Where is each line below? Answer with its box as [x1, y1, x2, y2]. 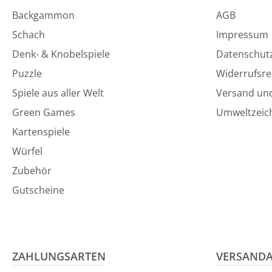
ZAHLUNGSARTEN [12, 249, 106, 264]
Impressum [216, 28, 268, 42]
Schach [12, 28, 45, 42]
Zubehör [12, 164, 52, 178]
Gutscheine [12, 183, 64, 197]
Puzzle [12, 67, 42, 81]
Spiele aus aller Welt [12, 86, 104, 100]
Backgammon [12, 8, 75, 22]
